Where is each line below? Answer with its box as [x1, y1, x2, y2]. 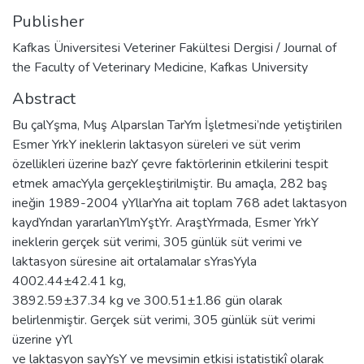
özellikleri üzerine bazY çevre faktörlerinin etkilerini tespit [12, 154, 328, 173]
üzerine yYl [12, 330, 72, 349]
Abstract [12, 87, 76, 110]
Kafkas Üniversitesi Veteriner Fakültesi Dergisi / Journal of [12, 38, 336, 57]
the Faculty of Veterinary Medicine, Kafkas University [12, 58, 308, 76]
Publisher [12, 10, 84, 32]
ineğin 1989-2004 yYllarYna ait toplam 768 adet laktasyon [12, 193, 347, 212]
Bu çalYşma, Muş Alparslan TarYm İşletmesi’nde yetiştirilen [12, 115, 342, 134]
